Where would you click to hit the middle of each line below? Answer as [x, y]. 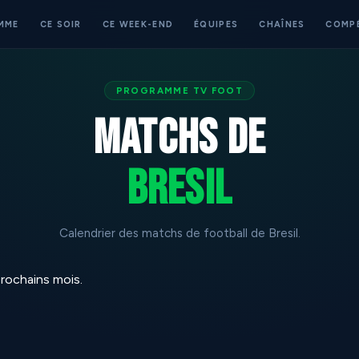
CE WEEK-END [138, 24]
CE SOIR [61, 24]
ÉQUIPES [216, 24]
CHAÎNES [282, 24]
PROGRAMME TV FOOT [179, 91]
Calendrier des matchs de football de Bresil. [179, 233]
